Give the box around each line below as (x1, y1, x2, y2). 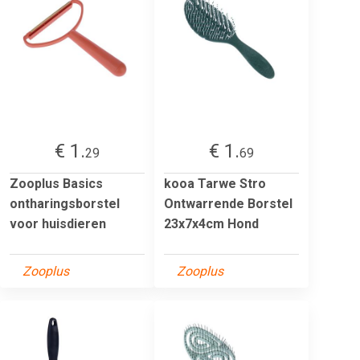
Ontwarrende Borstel (164, 195, 292, 211)
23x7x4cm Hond (164, 215, 259, 231)
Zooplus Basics (10, 175, 103, 191)
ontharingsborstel (10, 195, 120, 211)
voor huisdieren (10, 215, 106, 231)
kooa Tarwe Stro (164, 175, 266, 191)
